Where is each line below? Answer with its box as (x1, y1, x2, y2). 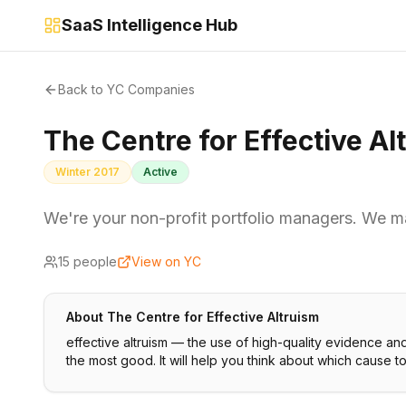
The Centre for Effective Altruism (107, 309, 319, 324)
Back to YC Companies (58, 82, 195, 97)
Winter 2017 (55, 165, 120, 179)
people (70, 254, 117, 269)
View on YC (131, 254, 201, 269)
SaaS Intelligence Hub (62, 15, 237, 34)
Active (143, 165, 178, 179)
